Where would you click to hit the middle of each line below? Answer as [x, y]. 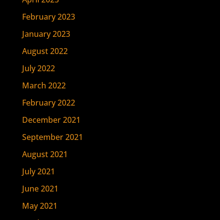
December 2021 [51, 120]
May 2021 [40, 206]
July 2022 [38, 68]
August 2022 [45, 51]
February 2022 [48, 103]
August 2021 [45, 154]
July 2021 [38, 171]
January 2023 [46, 34]
